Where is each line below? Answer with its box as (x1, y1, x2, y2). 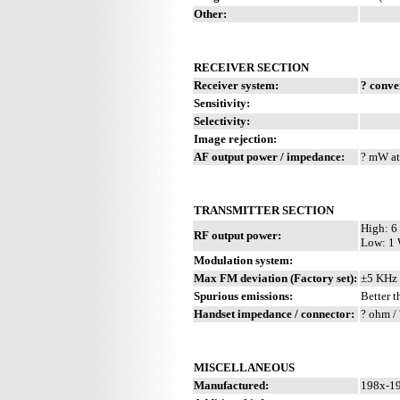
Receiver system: (194, 78, 279, 92)
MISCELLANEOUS (194, 360, 295, 374)
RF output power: (194, 228, 281, 242)
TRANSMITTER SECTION (194, 203, 334, 217)
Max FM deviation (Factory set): (194, 271, 357, 285)
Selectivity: (194, 113, 250, 128)
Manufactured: (194, 378, 269, 392)
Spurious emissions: (194, 288, 293, 303)
